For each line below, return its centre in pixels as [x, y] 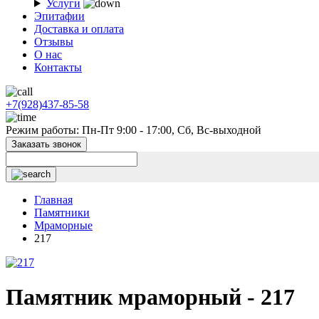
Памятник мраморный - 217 [150, 297]
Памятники [62, 213]
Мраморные [63, 225]
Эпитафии [59, 16]
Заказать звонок [46, 144]
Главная [53, 200]
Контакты [58, 67]
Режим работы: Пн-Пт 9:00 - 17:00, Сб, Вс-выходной [134, 130]
